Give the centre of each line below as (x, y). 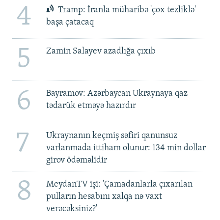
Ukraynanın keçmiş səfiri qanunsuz (111, 136)
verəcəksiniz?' (71, 209)
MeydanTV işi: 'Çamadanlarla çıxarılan (119, 184)
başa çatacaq (70, 23)
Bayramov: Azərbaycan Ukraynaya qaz (117, 94)
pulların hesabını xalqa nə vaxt (104, 196)
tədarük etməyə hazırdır (91, 106)
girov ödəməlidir (76, 161)
